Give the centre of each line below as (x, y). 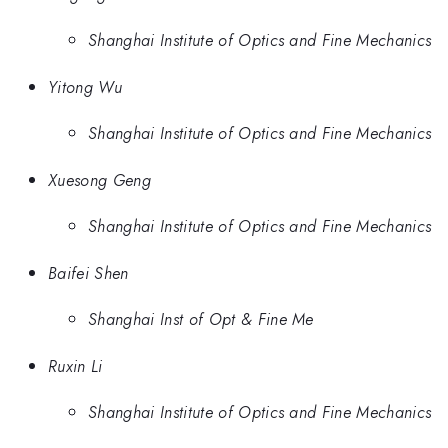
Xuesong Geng (99, 179)
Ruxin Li (75, 365)
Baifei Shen (88, 272)
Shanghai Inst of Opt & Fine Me (201, 319)
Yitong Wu (85, 86)
